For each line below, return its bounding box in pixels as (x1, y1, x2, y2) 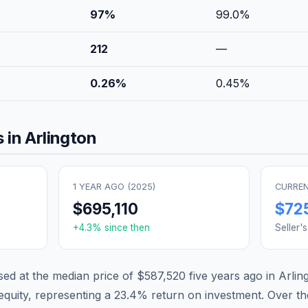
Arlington (25, 127, 97, 148)
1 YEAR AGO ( (72, 181, 131, 192)
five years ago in (186, 268, 278, 283)
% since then (91, 221, 150, 233)
